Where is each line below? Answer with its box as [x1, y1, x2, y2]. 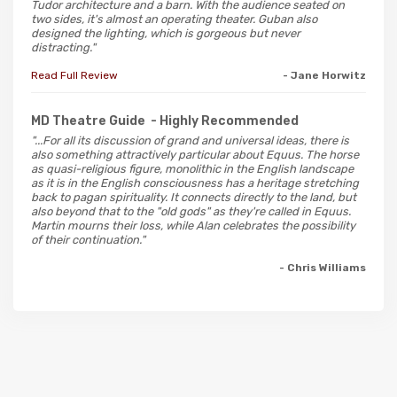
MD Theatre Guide [31, 113, 145, 128]
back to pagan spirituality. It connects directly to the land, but [31, 190, 356, 204]
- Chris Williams [279, 261, 366, 274]
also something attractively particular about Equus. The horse [31, 147, 359, 161]
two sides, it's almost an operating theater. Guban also [31, 12, 317, 26]
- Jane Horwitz [283, 68, 366, 82]
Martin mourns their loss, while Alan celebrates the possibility [31, 218, 355, 232]
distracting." [31, 40, 96, 54]
